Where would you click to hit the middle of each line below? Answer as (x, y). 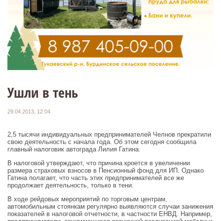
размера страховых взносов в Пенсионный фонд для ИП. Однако (106, 171)
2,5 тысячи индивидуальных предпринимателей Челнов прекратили (109, 135)
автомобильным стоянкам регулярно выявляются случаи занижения (110, 207)
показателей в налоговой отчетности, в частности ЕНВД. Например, (110, 214)
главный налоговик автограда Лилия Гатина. (74, 149)
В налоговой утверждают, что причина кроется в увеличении (99, 163)
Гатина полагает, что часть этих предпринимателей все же (96, 178)
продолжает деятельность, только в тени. (71, 185)
